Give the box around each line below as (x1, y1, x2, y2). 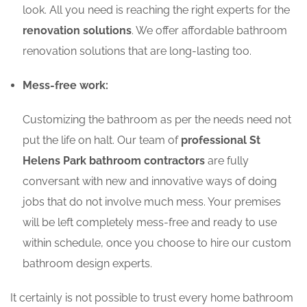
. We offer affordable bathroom (132, 24, 287, 38)
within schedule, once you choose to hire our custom (23, 236, 291, 250)
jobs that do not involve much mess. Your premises (23, 195, 281, 209)
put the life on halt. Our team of (23, 134, 181, 147)
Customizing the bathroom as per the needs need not (23, 113, 291, 127)
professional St (181, 134, 260, 147)
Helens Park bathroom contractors (23, 154, 205, 168)
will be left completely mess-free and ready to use (23, 216, 277, 230)
